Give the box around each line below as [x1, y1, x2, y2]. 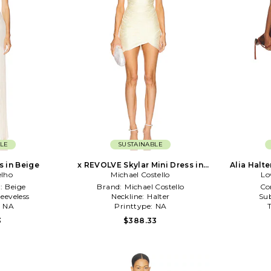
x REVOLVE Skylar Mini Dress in [77, 160, 204, 169]
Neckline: [111, 191, 147, 201]
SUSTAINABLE [118, 140, 163, 148]
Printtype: [114, 201, 155, 211]
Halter [147, 191, 170, 201]
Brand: [97, 181, 125, 191]
